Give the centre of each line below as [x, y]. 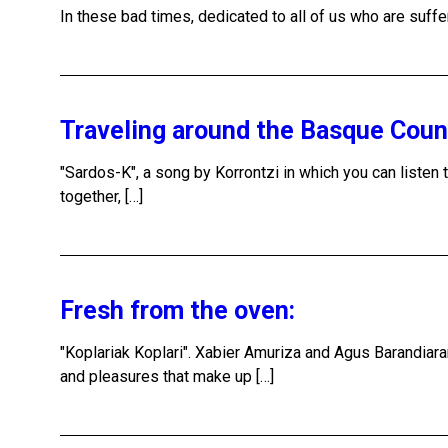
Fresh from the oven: [177, 310]
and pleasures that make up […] [167, 376]
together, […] [101, 196]
